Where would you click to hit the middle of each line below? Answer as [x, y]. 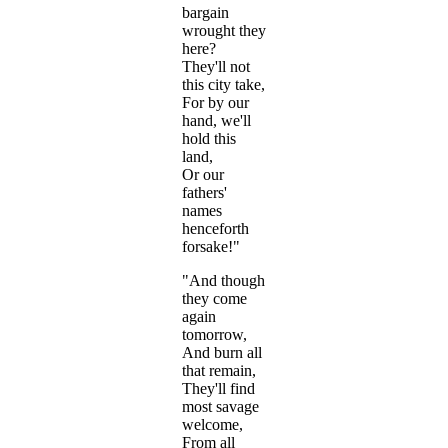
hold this [209, 139]
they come [214, 299]
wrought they [224, 31]
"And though [223, 281]
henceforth [215, 229]
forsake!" [211, 247]
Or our [203, 175]
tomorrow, [214, 335]
